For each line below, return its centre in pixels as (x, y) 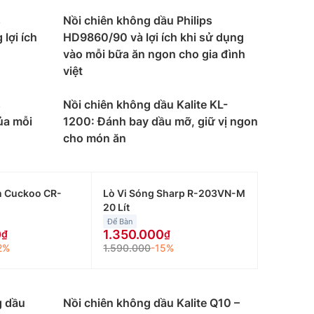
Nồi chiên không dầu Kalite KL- (145, 104)
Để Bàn (120, 221)
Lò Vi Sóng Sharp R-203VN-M (175, 193)
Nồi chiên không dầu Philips (138, 20)
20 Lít (117, 207)
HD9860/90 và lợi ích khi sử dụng (153, 37)
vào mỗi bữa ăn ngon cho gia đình (154, 54)
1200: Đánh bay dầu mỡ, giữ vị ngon (161, 121)
